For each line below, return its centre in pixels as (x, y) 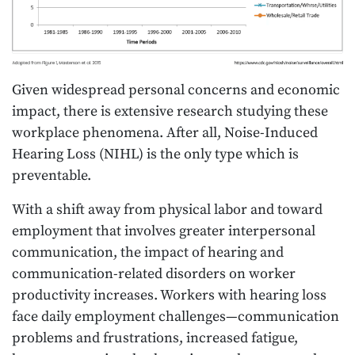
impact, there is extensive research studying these (170, 111)
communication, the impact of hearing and (148, 252)
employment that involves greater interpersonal (164, 231)
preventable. (52, 175)
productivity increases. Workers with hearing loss (169, 295)
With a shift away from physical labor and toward (167, 209)
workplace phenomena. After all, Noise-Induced (165, 132)
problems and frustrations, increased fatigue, (155, 338)
